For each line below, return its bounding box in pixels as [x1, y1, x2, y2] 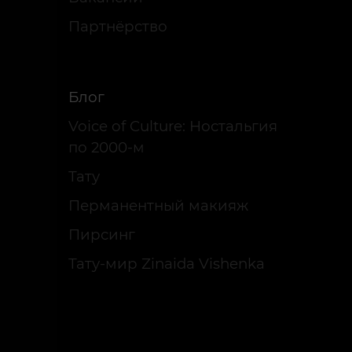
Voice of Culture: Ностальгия [68, 117, 277, 135]
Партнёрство [68, 17, 167, 35]
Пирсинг [68, 225, 135, 244]
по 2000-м [68, 138, 145, 156]
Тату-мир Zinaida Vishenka [68, 255, 265, 273]
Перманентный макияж [68, 196, 248, 214]
